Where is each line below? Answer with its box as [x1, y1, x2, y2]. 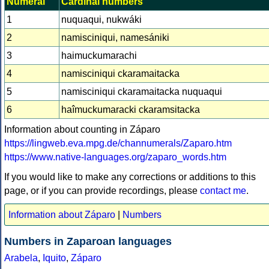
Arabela [4, 253, 38, 264]
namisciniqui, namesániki [61, 32, 169, 43]
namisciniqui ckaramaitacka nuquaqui [61, 86, 222, 97]
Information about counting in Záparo [4, 124, 160, 135]
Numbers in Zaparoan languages [4, 235, 172, 248]
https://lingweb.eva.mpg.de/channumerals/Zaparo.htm [4, 138, 232, 149]
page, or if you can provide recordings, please [4, 186, 200, 196]
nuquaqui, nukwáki [61, 14, 142, 25]
